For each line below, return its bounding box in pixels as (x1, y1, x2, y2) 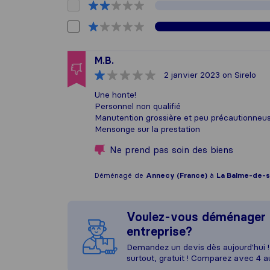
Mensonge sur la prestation (95, 124, 200, 134)
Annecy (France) (146, 171, 207, 180)
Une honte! (95, 89, 136, 100)
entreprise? (127, 224, 192, 239)
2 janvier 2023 (164, 69, 220, 80)
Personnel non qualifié (95, 101, 181, 111)
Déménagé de (95, 171, 146, 180)
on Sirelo (220, 69, 256, 80)
